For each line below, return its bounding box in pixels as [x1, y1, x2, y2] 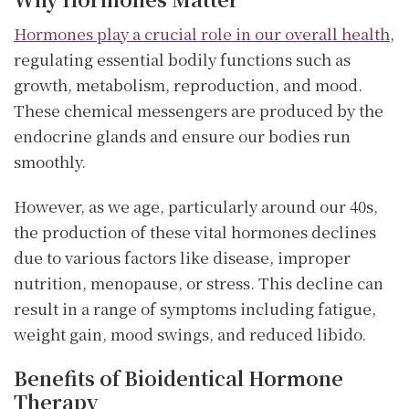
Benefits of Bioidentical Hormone [14, 364, 343, 393]
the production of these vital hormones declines [14, 220, 376, 244]
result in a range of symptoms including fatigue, [14, 297, 376, 320]
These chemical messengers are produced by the [14, 98, 383, 121]
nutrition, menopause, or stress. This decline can [14, 271, 383, 295]
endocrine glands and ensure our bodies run [14, 123, 351, 147]
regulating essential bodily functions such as [14, 47, 351, 70]
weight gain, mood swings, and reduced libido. [14, 322, 366, 346]
